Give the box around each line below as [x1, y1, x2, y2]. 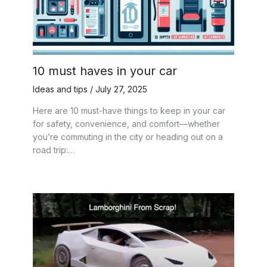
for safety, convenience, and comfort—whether [33, 119, 220, 129]
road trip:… [33, 145, 74, 156]
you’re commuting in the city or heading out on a [33, 132, 223, 142]
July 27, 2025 [95, 84, 147, 95]
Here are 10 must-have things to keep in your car [33, 105, 225, 116]
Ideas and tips [33, 84, 88, 95]
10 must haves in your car [33, 64, 177, 79]
